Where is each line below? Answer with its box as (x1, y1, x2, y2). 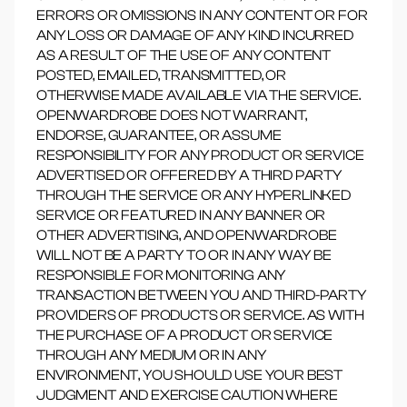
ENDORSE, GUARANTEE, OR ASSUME (36, 127, 282, 144)
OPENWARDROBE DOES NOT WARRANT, (36, 107, 308, 124)
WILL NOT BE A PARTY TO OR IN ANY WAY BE (36, 247, 332, 263)
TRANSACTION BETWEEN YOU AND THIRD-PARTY (36, 287, 366, 303)
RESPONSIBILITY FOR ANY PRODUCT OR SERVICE (36, 147, 364, 164)
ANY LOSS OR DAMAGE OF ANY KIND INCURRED (36, 27, 353, 44)
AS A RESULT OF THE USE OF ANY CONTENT (36, 47, 332, 64)
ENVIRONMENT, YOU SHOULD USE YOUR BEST (36, 367, 343, 383)
